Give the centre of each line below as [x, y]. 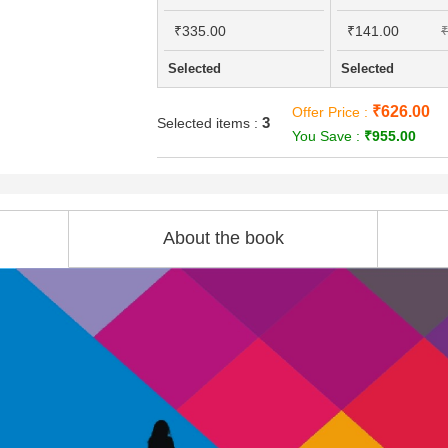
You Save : [328, 136]
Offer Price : [332, 112]
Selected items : [209, 123]
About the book [223, 238]
